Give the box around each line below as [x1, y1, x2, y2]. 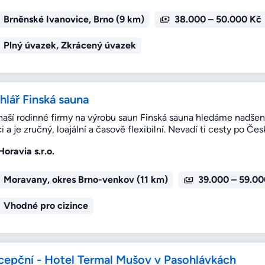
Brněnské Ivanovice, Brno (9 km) [3, 14, 144, 25]
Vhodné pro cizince [3, 200, 88, 212]
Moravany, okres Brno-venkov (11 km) [3, 174, 168, 186]
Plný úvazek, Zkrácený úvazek [3, 40, 136, 51]
